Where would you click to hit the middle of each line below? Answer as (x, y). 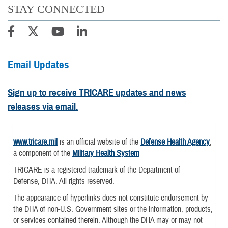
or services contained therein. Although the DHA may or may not (108, 221)
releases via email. (43, 106)
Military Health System (106, 153)
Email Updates (38, 64)
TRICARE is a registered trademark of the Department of (97, 170)
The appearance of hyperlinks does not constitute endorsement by (111, 198)
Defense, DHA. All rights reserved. (64, 181)
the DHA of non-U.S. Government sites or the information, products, (113, 209)
